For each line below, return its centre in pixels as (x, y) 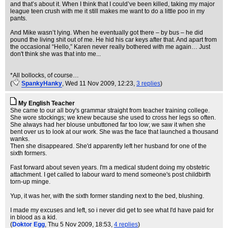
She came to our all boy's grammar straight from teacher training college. (110, 110)
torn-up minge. (30, 182)
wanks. (20, 139)
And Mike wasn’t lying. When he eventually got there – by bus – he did (107, 33)
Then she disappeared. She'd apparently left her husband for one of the (108, 146)
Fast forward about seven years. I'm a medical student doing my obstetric (110, 167)
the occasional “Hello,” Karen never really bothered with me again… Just (110, 47)
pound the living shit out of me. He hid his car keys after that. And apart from (113, 40)
